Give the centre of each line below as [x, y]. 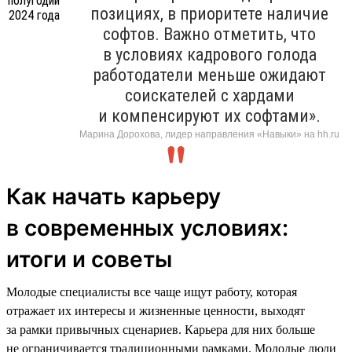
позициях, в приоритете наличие [209, 13]
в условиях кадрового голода [209, 54]
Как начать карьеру [114, 196]
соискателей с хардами [209, 95]
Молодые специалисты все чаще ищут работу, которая [152, 291]
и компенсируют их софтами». [209, 115]
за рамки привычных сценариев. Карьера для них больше [161, 329]
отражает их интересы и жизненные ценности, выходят [156, 310]
